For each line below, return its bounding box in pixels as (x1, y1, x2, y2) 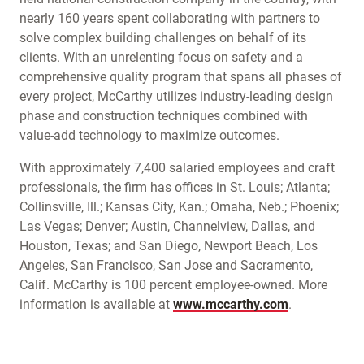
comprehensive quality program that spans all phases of (19, 69, 342, 84)
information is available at (19, 297, 173, 312)
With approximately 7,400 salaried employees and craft (19, 160, 335, 175)
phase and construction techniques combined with (19, 108, 308, 123)
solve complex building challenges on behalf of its (19, 30, 306, 45)
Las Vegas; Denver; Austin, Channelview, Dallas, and (19, 219, 315, 234)
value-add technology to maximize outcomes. (19, 128, 283, 143)
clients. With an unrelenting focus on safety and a (19, 50, 303, 65)
